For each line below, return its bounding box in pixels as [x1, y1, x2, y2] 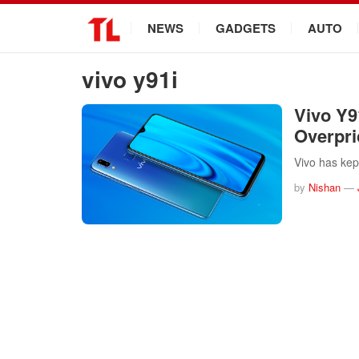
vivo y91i [82, 63, 178, 95]
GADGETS [216, 19, 276, 37]
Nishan [309, 179, 341, 195]
